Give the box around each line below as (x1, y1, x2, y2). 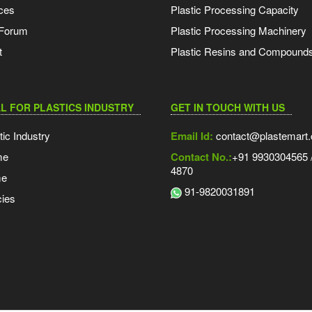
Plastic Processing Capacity (170, 1, 299, 17)
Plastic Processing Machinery (170, 22, 306, 38)
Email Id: (170, 127, 213, 143)
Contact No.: (170, 148, 232, 164)
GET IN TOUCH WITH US (170, 100, 285, 114)
